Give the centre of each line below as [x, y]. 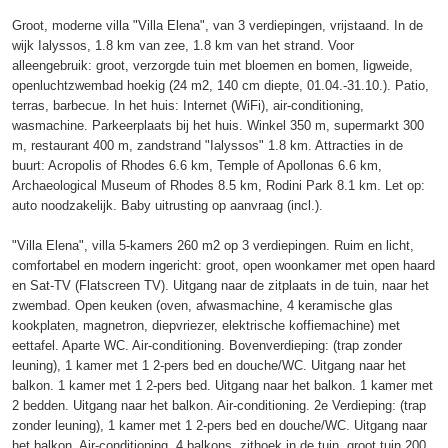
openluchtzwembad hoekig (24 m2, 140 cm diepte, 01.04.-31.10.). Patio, [220, 85]
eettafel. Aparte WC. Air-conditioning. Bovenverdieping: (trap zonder [207, 345]
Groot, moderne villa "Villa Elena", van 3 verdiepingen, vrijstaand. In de [217, 25]
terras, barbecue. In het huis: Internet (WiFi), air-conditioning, [188, 105]
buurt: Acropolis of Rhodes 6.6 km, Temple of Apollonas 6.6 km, [197, 165]
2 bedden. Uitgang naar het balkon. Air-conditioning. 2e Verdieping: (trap [219, 405]
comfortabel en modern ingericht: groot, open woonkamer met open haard [223, 265]
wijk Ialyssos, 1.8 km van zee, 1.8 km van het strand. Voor [183, 45]
